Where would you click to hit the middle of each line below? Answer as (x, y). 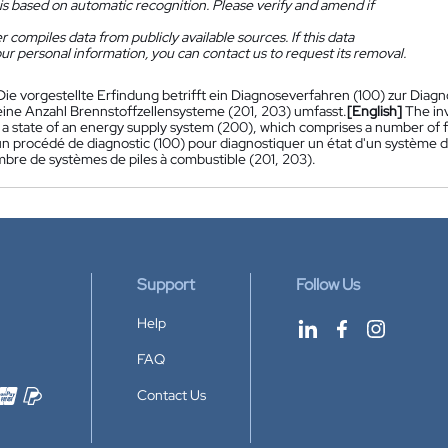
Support (166, 284)
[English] (374, 111)
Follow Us (328, 284)
